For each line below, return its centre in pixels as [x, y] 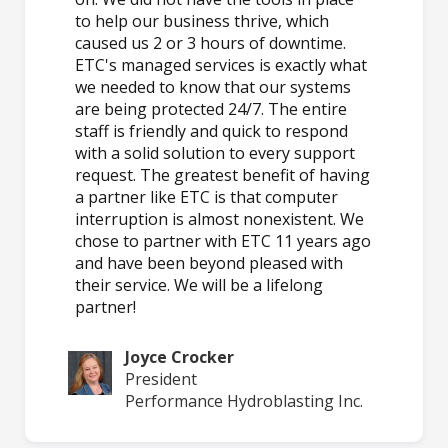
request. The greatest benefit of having [222, 174]
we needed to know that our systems [213, 86]
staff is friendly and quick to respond [211, 130]
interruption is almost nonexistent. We [219, 218]
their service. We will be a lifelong [199, 284]
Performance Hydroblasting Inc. [244, 400]
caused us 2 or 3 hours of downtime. [210, 42]
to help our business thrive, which [202, 20]
